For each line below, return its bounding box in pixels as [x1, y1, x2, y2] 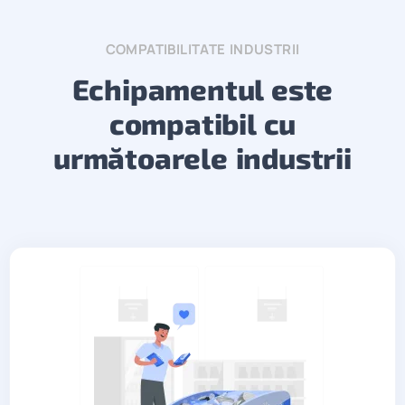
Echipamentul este [71, 71, 334, 106]
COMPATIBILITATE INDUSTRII [105, 39, 300, 59]
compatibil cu [108, 105, 297, 140]
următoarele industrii [53, 139, 352, 174]
